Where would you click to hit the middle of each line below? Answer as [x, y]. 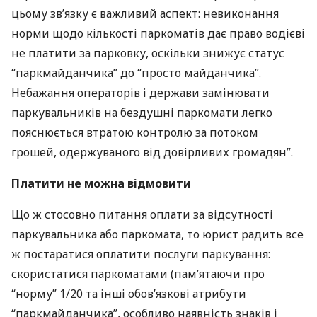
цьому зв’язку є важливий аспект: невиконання [145, 13]
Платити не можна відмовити [101, 183]
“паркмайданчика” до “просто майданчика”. [136, 73]
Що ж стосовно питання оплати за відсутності [142, 214]
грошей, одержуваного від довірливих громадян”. [152, 152]
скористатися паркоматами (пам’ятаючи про [138, 274]
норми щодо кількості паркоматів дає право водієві [158, 33]
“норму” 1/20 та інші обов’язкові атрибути [129, 294]
